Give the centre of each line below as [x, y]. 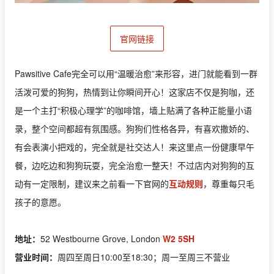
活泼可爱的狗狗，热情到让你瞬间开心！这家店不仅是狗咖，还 [135, 91]
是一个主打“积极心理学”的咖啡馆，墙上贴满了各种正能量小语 [133, 110]
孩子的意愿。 [40, 202]
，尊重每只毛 [229, 183]
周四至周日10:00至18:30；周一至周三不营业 [144, 257]
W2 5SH [179, 238]
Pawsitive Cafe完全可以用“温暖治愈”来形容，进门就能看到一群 [136, 73]
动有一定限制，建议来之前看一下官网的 [92, 183]
